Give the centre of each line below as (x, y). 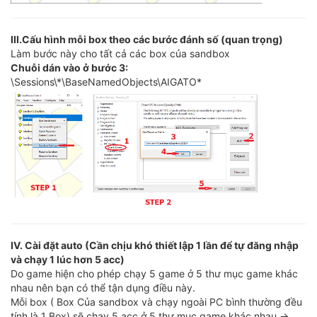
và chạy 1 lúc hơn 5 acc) (68, 260)
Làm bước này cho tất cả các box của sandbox (120, 54)
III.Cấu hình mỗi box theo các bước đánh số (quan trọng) (147, 40)
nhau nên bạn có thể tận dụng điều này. (103, 288)
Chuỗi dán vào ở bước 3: (69, 68)
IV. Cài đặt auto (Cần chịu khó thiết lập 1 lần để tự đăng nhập (155, 246)
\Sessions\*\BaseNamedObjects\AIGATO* (106, 82)
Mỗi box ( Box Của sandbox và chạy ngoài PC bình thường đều (156, 302)
